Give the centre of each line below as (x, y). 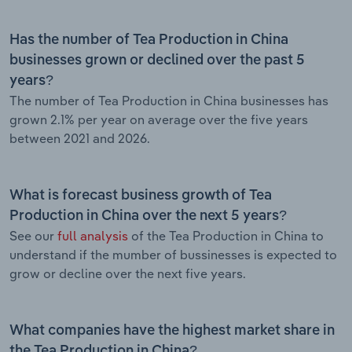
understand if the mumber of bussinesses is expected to (173, 254)
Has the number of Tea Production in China (149, 40)
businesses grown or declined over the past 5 (157, 60)
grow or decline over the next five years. (128, 273)
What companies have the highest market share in (172, 330)
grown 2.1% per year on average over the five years (159, 119)
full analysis (93, 235)
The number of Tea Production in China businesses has (169, 100)
